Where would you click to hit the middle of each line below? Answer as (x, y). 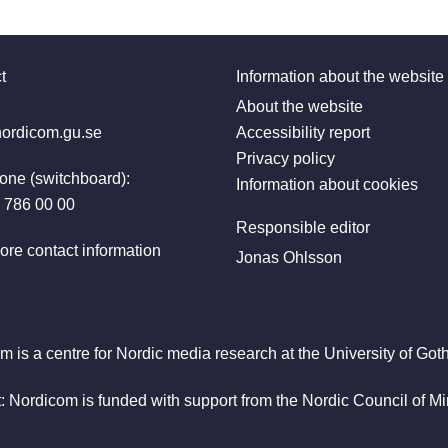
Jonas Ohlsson (289, 258)
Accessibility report (303, 133)
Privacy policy (285, 159)
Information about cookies (327, 185)
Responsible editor (303, 228)
